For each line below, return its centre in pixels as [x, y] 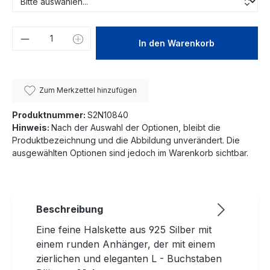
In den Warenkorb [177, 43]
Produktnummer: [50, 115]
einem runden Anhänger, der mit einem [126, 244]
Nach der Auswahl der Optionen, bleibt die [136, 128]
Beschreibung [70, 209]
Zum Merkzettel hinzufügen [88, 90]
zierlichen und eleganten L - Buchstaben [129, 259]
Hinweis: [32, 128]
